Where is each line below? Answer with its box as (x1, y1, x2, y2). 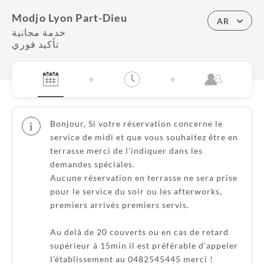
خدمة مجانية (12, 27, 66, 38)
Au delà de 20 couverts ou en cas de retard (50, 227, 229, 237)
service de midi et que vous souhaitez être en (50, 132, 238, 142)
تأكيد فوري (12, 38, 59, 49)
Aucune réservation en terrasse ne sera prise (50, 173, 237, 183)
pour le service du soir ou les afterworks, (50, 186, 222, 196)
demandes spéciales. (50, 159, 135, 169)
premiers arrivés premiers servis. (50, 200, 189, 210)
